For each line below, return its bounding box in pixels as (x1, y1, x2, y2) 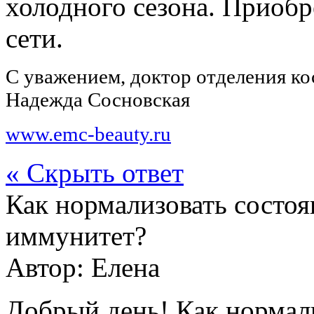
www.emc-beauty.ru (6, 122, 171, 145)
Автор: (6, 252, 91, 282)
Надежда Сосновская (6, 88, 190, 111)
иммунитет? (6, 220, 146, 251)
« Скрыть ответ (6, 157, 184, 188)
